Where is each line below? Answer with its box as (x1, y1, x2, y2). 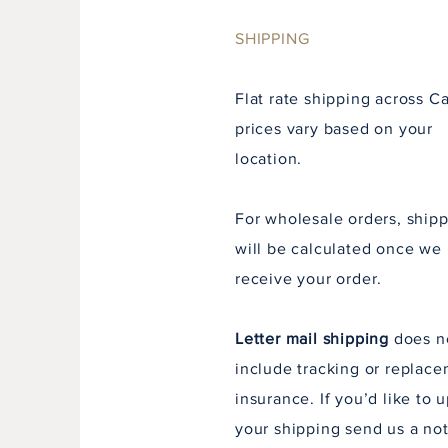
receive (235, 270, 293, 287)
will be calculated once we (235, 240, 442, 257)
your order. (292, 270, 388, 287)
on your (369, 120, 434, 137)
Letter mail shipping (235, 330, 394, 347)
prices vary (235, 120, 324, 137)
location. (235, 150, 303, 167)
